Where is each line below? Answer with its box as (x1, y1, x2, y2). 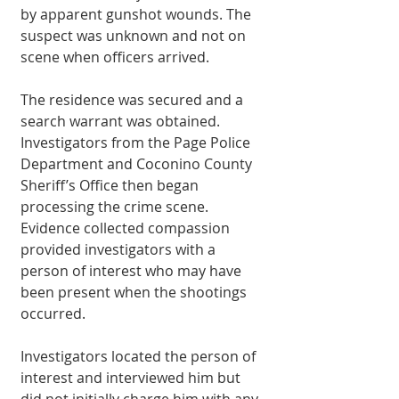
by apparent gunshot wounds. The (20, 4, 255, 24)
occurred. (20, 304, 85, 323)
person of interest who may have (20, 261, 245, 281)
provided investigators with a (20, 240, 219, 259)
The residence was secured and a (20, 90, 247, 110)
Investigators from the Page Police (20, 133, 254, 152)
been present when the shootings (20, 282, 250, 302)
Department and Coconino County (20, 154, 256, 174)
